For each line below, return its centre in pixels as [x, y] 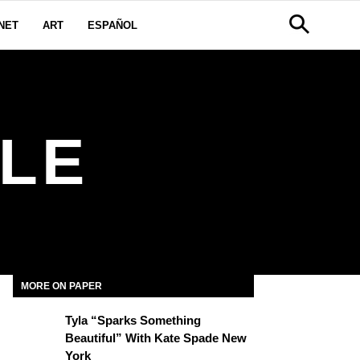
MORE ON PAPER [61, 286]
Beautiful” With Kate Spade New [156, 338]
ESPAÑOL [112, 25]
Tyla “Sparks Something [133, 320]
